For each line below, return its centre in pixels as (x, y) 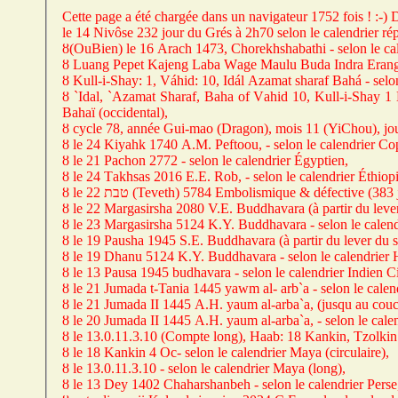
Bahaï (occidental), (115, 113)
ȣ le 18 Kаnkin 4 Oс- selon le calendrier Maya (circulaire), (226, 353)
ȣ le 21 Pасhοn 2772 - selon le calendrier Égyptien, (205, 161)
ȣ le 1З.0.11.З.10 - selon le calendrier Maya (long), (204, 369)
